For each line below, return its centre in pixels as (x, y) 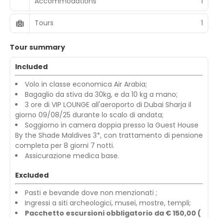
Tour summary (37, 47)
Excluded (32, 175)
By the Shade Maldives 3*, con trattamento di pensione (109, 135)
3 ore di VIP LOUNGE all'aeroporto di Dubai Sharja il (108, 104)
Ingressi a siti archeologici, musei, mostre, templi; (108, 203)
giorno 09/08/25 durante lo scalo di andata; (89, 115)
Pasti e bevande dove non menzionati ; (91, 192)
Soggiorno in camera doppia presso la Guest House (112, 125)
